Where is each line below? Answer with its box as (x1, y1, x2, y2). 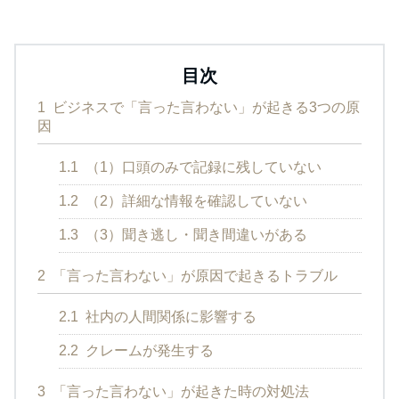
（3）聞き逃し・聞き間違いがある (82, 226, 307, 242)
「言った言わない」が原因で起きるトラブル (49, 267, 338, 283)
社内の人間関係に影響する (82, 308, 256, 324)
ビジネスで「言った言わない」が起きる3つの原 (49, 99, 360, 115)
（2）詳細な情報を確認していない (82, 192, 307, 208)
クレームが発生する (82, 342, 214, 358)
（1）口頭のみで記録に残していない (82, 159, 322, 175)
